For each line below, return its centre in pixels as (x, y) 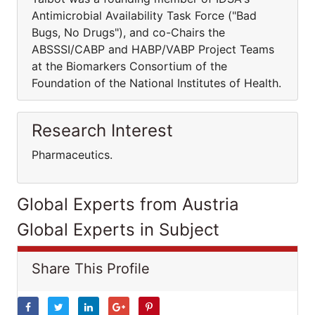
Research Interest (102, 130)
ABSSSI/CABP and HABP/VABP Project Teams (153, 49)
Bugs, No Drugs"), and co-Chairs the (128, 32)
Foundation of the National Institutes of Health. (156, 83)
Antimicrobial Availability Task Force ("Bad (144, 15)
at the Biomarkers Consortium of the (129, 66)
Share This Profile (91, 269)
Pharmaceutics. (72, 155)
